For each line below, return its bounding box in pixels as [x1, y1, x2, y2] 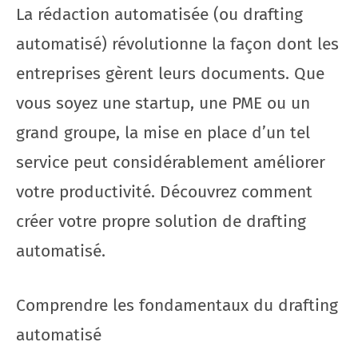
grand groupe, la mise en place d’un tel [16, 121, 310, 143]
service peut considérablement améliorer [16, 151, 325, 173]
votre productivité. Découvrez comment [16, 181, 312, 202]
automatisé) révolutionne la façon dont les [16, 33, 339, 54]
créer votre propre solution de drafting [16, 210, 306, 232]
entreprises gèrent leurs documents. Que [16, 62, 324, 84]
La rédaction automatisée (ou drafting [16, 3, 303, 25]
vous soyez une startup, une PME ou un [16, 92, 310, 113]
